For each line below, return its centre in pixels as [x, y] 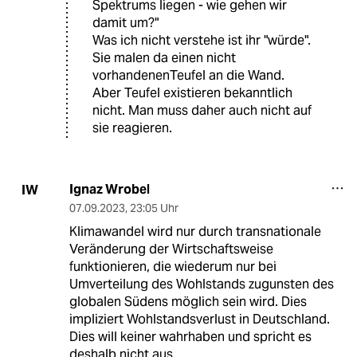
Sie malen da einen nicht [164, 58]
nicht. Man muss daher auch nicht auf [202, 111]
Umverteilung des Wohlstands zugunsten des [201, 284]
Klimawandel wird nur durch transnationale [195, 232]
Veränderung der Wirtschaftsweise [171, 249]
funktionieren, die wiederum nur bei [173, 267]
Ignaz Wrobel [109, 190]
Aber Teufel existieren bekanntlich [192, 93]
